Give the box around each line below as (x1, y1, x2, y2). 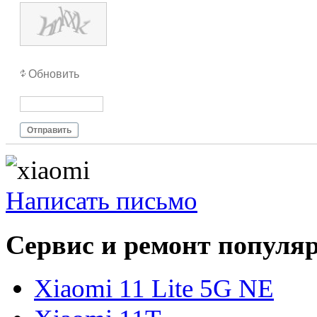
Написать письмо (6, 186, 197, 215)
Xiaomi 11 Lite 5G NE (34, 274, 274, 304)
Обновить (28, 67, 79, 80)
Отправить (27, 125, 71, 135)
